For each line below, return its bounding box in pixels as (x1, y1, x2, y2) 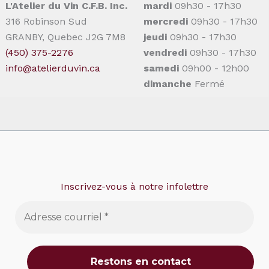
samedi (144, 62, 179, 74)
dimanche (144, 77, 192, 89)
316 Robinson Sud (5, 15, 87, 27)
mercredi (144, 15, 188, 27)
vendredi (144, 46, 187, 58)
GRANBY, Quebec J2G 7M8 (5, 31, 125, 43)
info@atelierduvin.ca (5, 62, 100, 74)
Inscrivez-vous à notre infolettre (61, 180, 208, 192)
